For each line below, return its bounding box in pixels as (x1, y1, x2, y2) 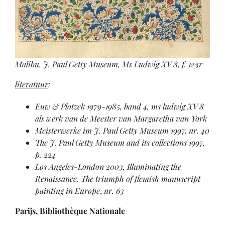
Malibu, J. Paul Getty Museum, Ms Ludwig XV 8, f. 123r (15, 59, 202, 70)
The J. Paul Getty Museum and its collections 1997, (35, 137, 205, 148)
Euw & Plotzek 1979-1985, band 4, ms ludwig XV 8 (35, 101, 204, 112)
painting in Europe (35, 185, 100, 196)
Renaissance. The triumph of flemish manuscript (35, 173, 200, 184)
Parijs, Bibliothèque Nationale (15, 205, 125, 216)
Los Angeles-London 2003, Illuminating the (35, 161, 181, 172)
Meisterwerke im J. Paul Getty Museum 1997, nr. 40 (35, 125, 209, 136)
